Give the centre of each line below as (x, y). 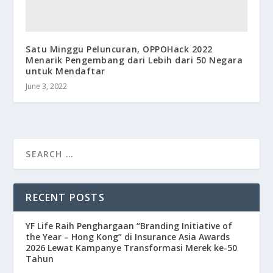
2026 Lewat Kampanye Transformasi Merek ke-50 (132, 247)
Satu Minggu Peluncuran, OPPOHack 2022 (119, 49)
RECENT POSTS (65, 197)
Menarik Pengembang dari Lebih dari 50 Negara (134, 60)
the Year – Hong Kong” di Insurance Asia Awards (128, 236)
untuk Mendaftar (66, 71)
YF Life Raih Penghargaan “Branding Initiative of (129, 225)
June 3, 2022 (47, 86)
